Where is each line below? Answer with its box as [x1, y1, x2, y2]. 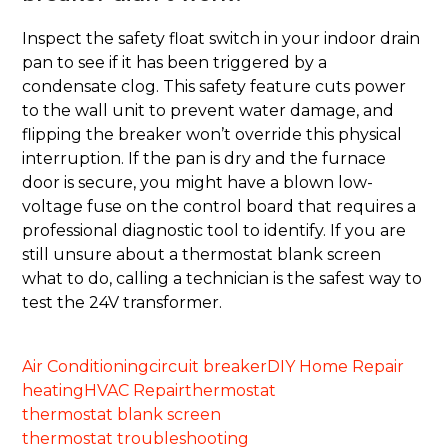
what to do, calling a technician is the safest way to [22, 268, 423, 288]
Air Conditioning [22, 356, 150, 376]
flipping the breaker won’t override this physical [22, 124, 403, 144]
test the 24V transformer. [22, 292, 223, 312]
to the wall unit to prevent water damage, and [22, 100, 395, 120]
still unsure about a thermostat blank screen [22, 244, 382, 264]
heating [22, 380, 85, 400]
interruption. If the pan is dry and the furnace [22, 148, 387, 168]
